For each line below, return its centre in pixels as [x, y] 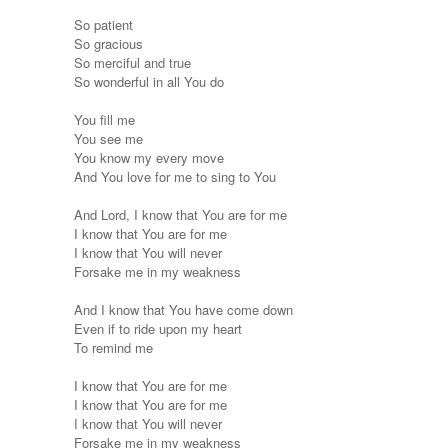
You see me [108, 138]
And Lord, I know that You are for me [180, 214]
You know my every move [149, 157]
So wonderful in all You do [149, 81]
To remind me [113, 347]
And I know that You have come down [183, 309]
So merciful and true [132, 62]
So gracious [108, 43]
